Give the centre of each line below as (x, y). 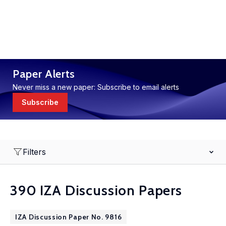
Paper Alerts (44, 74)
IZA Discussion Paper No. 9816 (69, 217)
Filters (34, 152)
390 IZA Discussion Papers (96, 190)
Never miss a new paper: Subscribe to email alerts (96, 87)
